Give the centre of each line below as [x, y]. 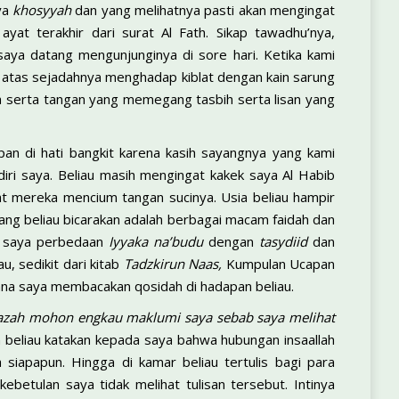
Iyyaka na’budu [155, 241]
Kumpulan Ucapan [278, 264]
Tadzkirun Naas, [172, 264]
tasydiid [283, 241]
